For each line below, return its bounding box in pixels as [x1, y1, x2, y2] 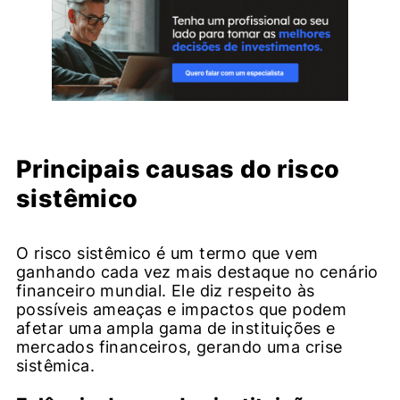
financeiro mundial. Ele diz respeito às [16, 281, 315, 300]
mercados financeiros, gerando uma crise [16, 337, 343, 356]
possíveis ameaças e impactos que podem [16, 300, 347, 319]
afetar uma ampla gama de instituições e [16, 319, 336, 337]
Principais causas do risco [16, 154, 340, 184]
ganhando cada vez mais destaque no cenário [16, 262, 379, 281]
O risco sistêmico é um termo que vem [16, 244, 319, 262]
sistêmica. [16, 356, 96, 375]
